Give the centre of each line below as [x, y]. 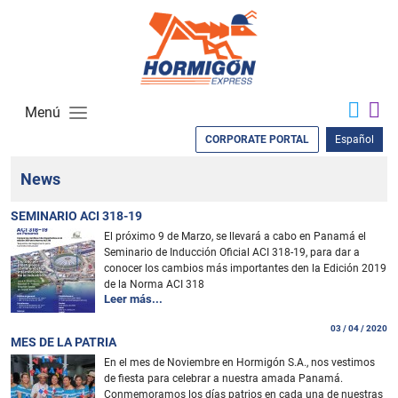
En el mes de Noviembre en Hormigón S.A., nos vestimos [239, 362]
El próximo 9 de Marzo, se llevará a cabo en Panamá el [235, 236]
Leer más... [133, 298]
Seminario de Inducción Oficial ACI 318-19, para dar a [232, 252]
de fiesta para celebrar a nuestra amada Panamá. [223, 378]
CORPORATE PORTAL [257, 139]
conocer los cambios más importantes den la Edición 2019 [245, 268]
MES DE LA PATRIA [64, 342]
